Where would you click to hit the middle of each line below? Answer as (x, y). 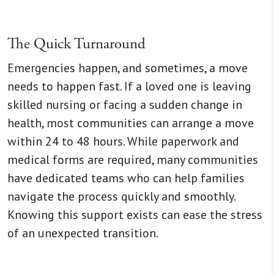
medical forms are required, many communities (133, 159)
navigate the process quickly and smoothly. (121, 196)
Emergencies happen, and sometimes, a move (128, 68)
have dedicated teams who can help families (126, 178)
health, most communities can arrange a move (131, 123)
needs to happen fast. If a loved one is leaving (129, 86)
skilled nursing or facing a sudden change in (125, 104)
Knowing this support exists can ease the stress (135, 214)
